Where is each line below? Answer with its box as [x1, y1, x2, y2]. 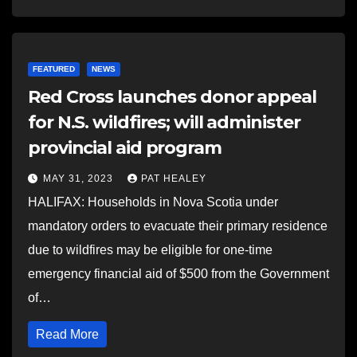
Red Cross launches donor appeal [28, 86, 316, 108]
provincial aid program [28, 137, 222, 159]
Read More [36, 328, 99, 341]
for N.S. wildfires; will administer [28, 112, 300, 133]
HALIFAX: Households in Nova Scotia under [28, 195, 278, 209]
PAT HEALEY [141, 173, 206, 184]
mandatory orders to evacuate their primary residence [28, 219, 328, 233]
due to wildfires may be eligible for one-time [28, 243, 273, 257]
